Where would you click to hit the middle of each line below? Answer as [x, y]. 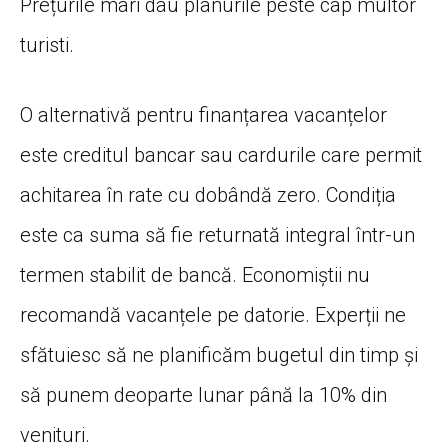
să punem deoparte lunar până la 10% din [203, 394]
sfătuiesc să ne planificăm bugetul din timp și [219, 354]
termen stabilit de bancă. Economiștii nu [195, 274]
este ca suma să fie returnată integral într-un [217, 234]
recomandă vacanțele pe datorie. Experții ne [213, 314]
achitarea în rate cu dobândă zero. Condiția [208, 194]
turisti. [47, 44]
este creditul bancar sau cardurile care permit [221, 154]
